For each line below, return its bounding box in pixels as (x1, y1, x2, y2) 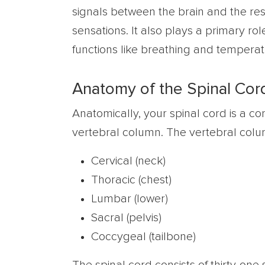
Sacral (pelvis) (91, 212, 161, 224)
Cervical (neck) (91, 155, 166, 167)
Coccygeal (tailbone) (91, 231, 196, 243)
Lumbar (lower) (91, 193, 168, 205)
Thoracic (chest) (91, 174, 172, 186)
